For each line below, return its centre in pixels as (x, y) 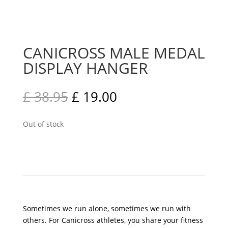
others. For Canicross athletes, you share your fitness (113, 220)
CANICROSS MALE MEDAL (114, 53)
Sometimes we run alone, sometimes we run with (107, 208)
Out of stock (46, 124)
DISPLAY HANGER (85, 68)
